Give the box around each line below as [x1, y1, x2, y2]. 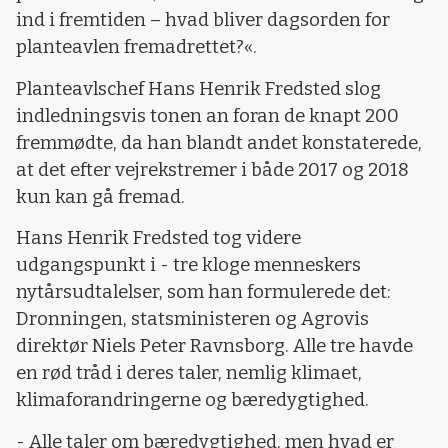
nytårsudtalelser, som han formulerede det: [16, 281, 391, 304]
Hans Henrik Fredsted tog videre [16, 227, 301, 250]
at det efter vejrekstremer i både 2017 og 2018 [16, 158, 409, 181]
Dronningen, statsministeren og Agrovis [16, 308, 369, 331]
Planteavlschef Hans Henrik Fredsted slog [16, 77, 381, 100]
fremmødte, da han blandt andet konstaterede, [16, 131, 422, 154]
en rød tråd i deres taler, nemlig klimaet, [16, 362, 362, 385]
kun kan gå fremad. [16, 185, 185, 208]
